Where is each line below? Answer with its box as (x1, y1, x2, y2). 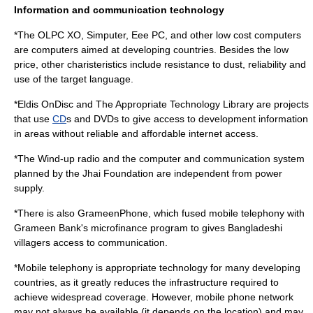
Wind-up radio (38, 153, 100, 164)
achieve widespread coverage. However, (14, 291, 196, 303)
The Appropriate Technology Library (96, 99, 254, 110)
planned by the (14, 168, 82, 179)
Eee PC (131, 29, 165, 41)
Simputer (87, 29, 126, 41)
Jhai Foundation (82, 168, 154, 179)
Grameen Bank (14, 222, 81, 233)
